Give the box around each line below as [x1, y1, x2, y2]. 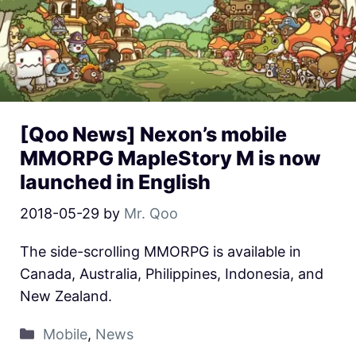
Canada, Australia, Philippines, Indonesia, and [20, 265, 323, 283]
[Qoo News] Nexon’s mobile [20, 122, 287, 147]
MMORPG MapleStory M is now [20, 146, 321, 171]
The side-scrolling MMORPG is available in [20, 243, 301, 261]
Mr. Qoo [124, 205, 178, 222]
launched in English [20, 170, 211, 195]
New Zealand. [20, 288, 112, 305]
